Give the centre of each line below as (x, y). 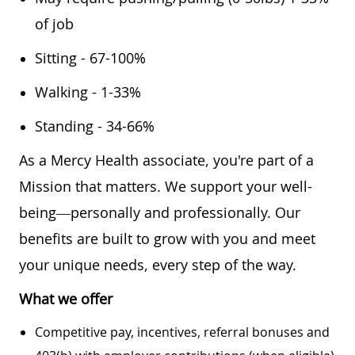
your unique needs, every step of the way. (158, 264)
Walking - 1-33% (88, 92)
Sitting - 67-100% (90, 57)
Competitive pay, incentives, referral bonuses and (182, 332)
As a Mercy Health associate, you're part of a (166, 160)
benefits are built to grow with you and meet (167, 238)
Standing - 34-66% (95, 126)
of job (54, 23)
